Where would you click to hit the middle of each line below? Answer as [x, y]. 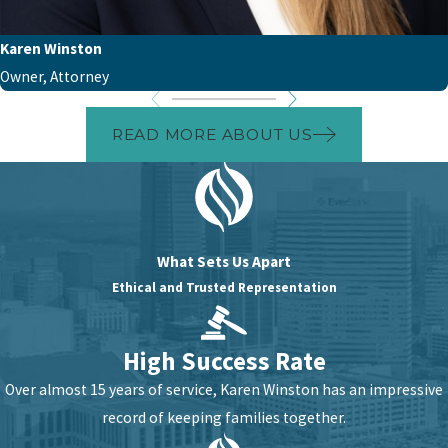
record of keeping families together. [224, 417]
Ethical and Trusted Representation [224, 287]
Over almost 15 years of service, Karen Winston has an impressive [224, 389]
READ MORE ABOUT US [212, 134]
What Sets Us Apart [224, 261]
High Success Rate [224, 360]
